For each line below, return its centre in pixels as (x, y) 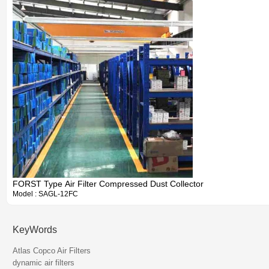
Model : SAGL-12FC (45, 194)
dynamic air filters (44, 263)
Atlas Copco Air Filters (52, 251)
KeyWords (35, 230)
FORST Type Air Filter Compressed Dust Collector (108, 184)
